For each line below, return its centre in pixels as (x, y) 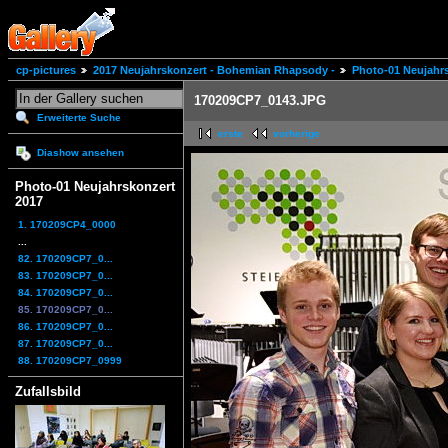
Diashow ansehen (80, 153)
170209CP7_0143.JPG (260, 101)
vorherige (296, 134)
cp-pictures (46, 70)
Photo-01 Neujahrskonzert (95, 187)
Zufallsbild (48, 391)
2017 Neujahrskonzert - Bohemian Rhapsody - (214, 70)
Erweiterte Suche (79, 118)
